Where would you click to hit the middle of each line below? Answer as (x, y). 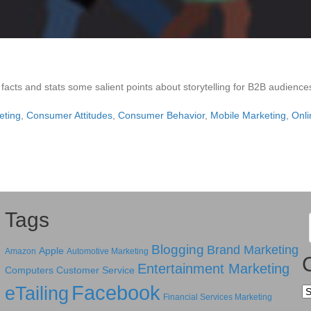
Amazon (20, 251)
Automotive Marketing (107, 251)
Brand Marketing (252, 250)
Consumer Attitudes (69, 115)
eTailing (36, 293)
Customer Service (95, 270)
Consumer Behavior (161, 115)
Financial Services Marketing (217, 297)
